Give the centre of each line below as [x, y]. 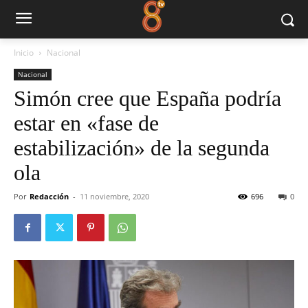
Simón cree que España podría [147, 98]
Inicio [24, 53]
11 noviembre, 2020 [114, 196]
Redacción [49, 196]
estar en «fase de [86, 123]
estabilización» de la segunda [142, 148]
